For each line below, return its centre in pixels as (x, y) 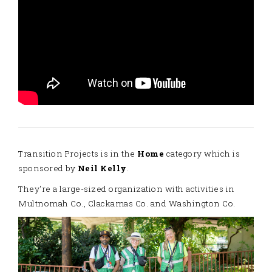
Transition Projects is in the (78, 154)
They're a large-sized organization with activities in (127, 189)
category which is (202, 154)
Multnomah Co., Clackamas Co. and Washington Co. (127, 203)
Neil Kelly (102, 168)
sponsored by (48, 168)
